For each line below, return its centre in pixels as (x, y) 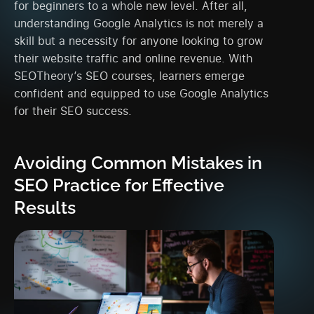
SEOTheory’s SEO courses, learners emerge (129, 75)
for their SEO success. (73, 110)
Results (45, 207)
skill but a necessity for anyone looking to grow (138, 40)
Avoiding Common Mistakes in (138, 162)
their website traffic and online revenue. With (134, 58)
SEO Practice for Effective (119, 185)
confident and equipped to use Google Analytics (141, 93)
